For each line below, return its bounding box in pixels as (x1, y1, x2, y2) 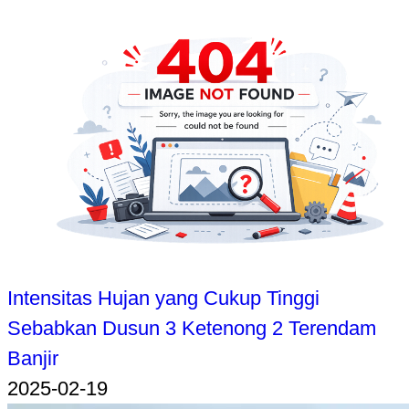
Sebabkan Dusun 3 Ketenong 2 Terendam (7, 317, 376, 341)
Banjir (7, 347, 58, 371)
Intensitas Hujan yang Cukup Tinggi (7, 287, 320, 310)
